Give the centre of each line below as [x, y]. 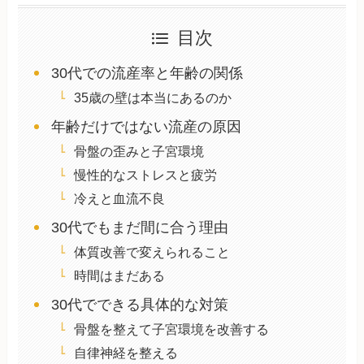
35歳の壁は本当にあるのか [152, 98]
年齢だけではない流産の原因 [146, 127]
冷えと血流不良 [119, 199]
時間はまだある [119, 276]
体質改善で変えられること [152, 252]
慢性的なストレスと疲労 [145, 175]
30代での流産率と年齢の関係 [147, 74]
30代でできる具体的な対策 [139, 305]
